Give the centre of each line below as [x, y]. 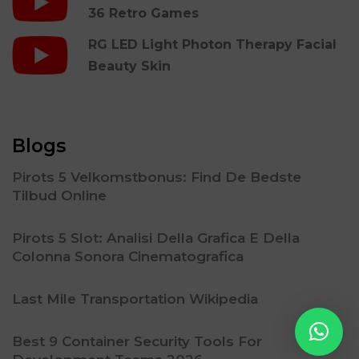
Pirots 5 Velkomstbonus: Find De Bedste [157, 177]
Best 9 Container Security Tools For [137, 341]
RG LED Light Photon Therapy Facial [212, 44]
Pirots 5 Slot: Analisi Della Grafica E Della [156, 238]
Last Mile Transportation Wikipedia [135, 298]
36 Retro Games [143, 13]
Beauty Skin [129, 66]
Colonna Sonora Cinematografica [128, 256]
